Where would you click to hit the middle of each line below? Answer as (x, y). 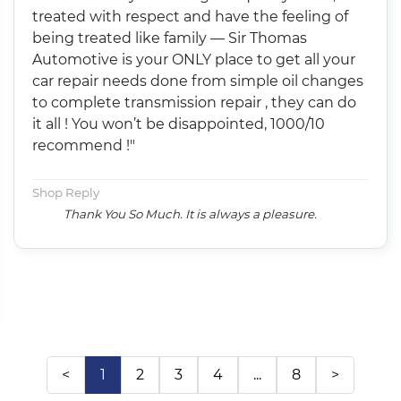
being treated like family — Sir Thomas (170, 38)
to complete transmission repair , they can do (195, 102)
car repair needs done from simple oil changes (198, 81)
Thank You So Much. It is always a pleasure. (191, 213)
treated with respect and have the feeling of (191, 16)
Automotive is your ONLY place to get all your (194, 59)
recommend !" (84, 145)
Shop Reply (66, 192)
